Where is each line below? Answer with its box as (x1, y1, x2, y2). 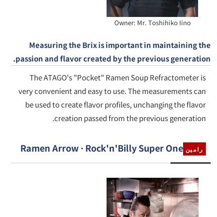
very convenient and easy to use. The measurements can (18, 86, 206, 96)
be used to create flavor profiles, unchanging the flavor (25, 99, 206, 110)
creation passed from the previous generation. (54, 113, 206, 124)
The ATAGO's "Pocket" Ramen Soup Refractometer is (29, 72, 206, 83)
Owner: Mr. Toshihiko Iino (114, 18, 191, 28)
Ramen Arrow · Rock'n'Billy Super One (20, 141, 183, 155)
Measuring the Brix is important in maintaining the (29, 40, 211, 50)
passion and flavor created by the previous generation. (15, 53, 211, 64)
